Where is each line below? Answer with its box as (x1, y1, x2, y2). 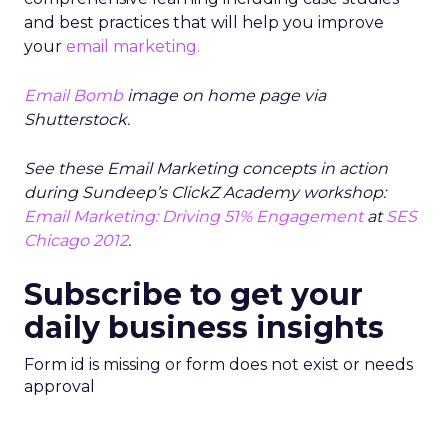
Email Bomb (24, 86, 123, 105)
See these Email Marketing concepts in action (24, 159, 388, 178)
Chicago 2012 (24, 231, 128, 250)
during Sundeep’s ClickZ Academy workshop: (24, 183, 386, 202)
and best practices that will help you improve (24, 13, 384, 32)
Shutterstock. (24, 110, 130, 129)
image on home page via (123, 86, 326, 105)
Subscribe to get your (24, 276, 363, 313)
